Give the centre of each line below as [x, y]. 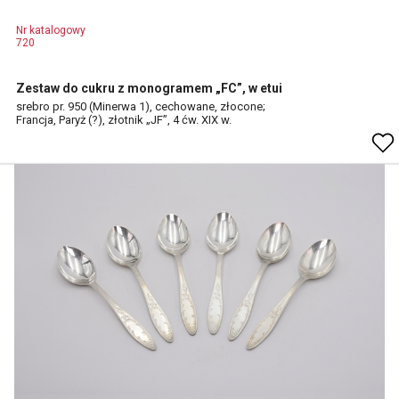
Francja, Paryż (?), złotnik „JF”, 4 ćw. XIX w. [124, 120]
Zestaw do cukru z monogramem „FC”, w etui [149, 88]
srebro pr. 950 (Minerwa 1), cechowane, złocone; [141, 106]
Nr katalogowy [51, 30]
